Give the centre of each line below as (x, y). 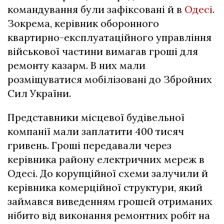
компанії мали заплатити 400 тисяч (96, 131)
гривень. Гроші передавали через (89, 145)
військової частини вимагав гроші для (103, 51)
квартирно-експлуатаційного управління (109, 37)
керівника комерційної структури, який (105, 187)
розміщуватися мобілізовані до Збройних (110, 79)
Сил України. (39, 93)
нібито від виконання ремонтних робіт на (109, 215)
